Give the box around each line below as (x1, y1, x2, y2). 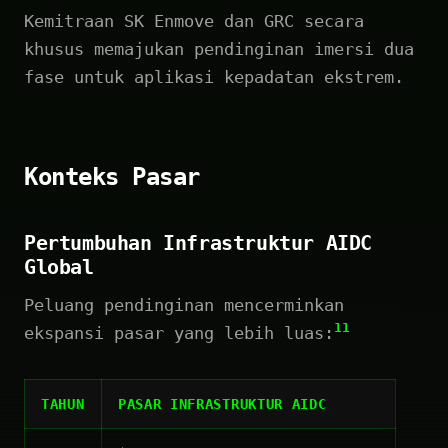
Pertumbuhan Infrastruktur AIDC (24, 230, 373, 255)
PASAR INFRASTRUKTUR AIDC (118, 395, 327, 412)
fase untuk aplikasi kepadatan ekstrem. (24, 66, 404, 87)
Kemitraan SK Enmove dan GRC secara (24, 10, 364, 31)
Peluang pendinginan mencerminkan (24, 294, 344, 315)
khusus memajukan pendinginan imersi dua (24, 38, 414, 59)
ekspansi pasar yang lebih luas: (24, 322, 334, 343)
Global (24, 254, 94, 279)
